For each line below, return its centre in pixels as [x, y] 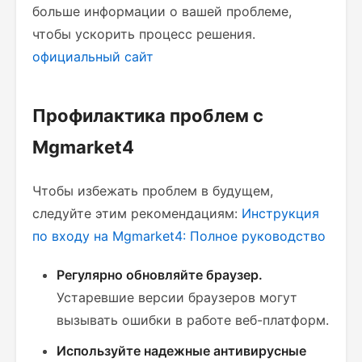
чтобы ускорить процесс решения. [144, 34]
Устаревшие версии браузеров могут [177, 297]
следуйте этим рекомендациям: [137, 213]
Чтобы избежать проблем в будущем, [153, 191]
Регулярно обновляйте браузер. [160, 275]
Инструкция [280, 213]
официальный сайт [93, 57]
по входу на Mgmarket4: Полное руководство [179, 236]
